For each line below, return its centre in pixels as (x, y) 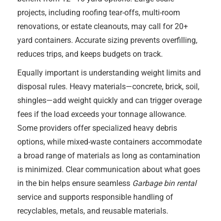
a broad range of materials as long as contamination (109, 156)
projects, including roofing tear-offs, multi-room (99, 13)
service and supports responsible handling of (95, 197)
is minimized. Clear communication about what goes (109, 169)
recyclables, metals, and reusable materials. (93, 211)
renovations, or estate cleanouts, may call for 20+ (103, 26)
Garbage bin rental (164, 183)
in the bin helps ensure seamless (75, 183)
